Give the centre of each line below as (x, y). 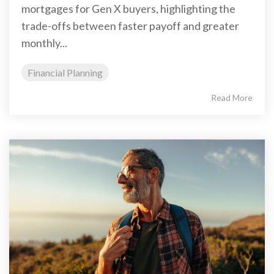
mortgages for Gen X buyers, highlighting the (128, 8)
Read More (232, 97)
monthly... (44, 43)
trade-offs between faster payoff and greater (130, 25)
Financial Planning (65, 72)
